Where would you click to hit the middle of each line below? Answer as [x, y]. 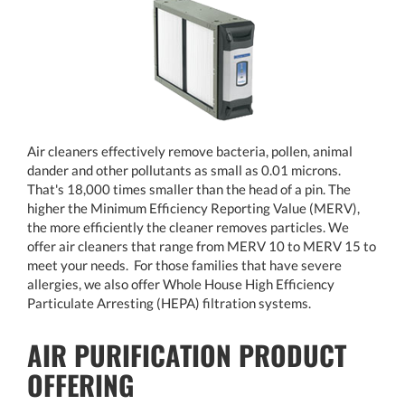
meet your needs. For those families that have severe [184, 264]
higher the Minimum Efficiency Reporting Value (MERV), [193, 207]
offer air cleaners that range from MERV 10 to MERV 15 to [202, 245]
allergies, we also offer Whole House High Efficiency [181, 283]
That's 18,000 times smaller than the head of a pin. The [189, 188]
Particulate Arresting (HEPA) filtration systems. [169, 302]
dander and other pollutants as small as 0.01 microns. [184, 170]
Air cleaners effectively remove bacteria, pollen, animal [190, 151]
